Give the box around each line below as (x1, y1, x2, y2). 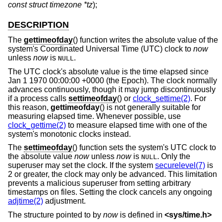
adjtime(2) (8, 197, 43, 206)
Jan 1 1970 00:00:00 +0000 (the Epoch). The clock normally (8, 76, 217, 85)
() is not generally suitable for (100, 103, 201, 111)
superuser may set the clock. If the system (8, 161, 155, 170)
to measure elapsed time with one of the (66, 120, 207, 129)
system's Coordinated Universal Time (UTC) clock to (8, 44, 193, 53)
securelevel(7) (155, 161, 205, 170)
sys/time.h (169, 210, 207, 219)
